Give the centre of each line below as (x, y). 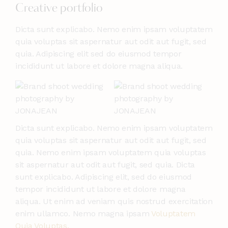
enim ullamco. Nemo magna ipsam (83, 213)
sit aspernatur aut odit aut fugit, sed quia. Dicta (105, 164)
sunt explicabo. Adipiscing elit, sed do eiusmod (104, 177)
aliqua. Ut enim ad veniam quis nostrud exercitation (114, 201)
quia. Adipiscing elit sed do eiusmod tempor (98, 54)
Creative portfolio (59, 9)
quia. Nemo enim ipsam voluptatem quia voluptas (111, 152)
